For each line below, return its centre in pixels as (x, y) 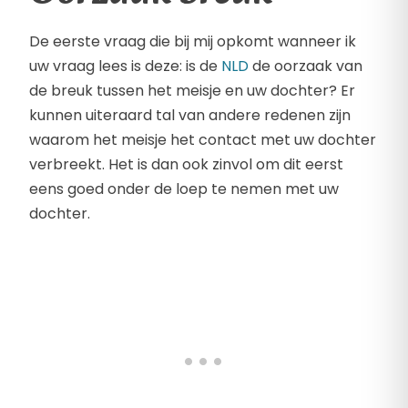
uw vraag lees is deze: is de (125, 66)
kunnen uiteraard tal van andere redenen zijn (190, 116)
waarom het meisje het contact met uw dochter (203, 140)
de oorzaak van (306, 66)
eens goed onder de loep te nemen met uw (184, 189)
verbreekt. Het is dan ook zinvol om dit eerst (186, 165)
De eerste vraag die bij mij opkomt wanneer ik (193, 42)
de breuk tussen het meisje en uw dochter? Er (192, 91)
